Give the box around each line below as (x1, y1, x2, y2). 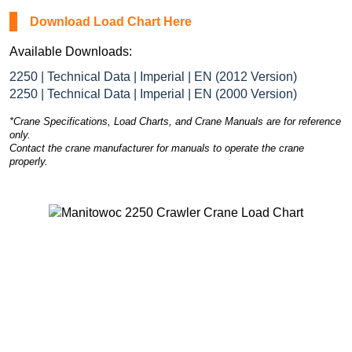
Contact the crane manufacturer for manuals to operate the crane (9, 141, 304, 154)
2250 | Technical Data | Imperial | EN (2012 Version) (9, 69, 297, 83)
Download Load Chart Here (30, 14, 192, 28)
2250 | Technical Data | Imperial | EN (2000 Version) (9, 86, 297, 101)
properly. (9, 155, 48, 167)
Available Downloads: (9, 44, 132, 58)
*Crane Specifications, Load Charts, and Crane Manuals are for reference (9, 115, 341, 127)
